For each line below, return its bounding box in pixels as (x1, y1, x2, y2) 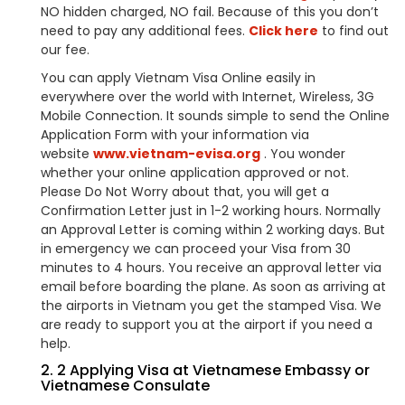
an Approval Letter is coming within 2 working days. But (41, 221, 385, 239)
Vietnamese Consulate (41, 375, 210, 396)
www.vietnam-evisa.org (93, 145, 260, 163)
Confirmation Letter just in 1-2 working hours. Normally (41, 202, 381, 220)
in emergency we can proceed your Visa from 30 (41, 240, 351, 258)
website (41, 145, 93, 163)
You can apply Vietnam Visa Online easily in (41, 69, 316, 87)
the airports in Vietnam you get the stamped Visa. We (41, 297, 381, 315)
